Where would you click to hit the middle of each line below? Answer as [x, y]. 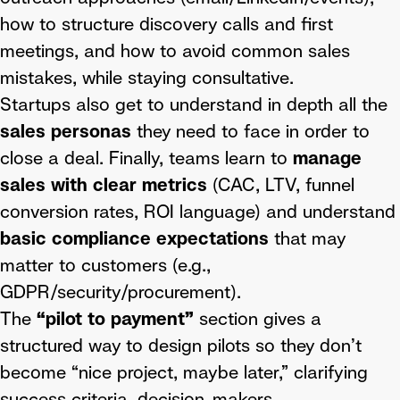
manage [327, 158]
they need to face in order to [250, 131]
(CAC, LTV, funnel [281, 185]
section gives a [260, 319]
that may [307, 238]
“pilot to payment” [115, 319]
